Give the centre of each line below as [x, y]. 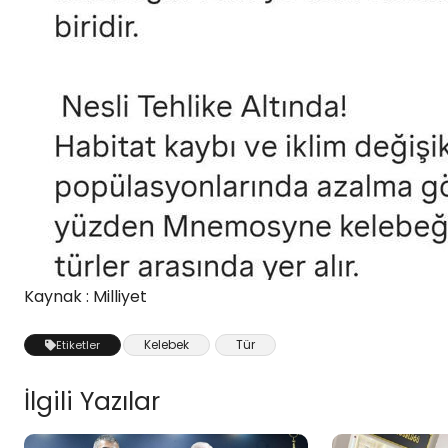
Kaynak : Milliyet [85, 296]
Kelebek [166, 344]
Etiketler [78, 345]
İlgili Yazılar [92, 401]
